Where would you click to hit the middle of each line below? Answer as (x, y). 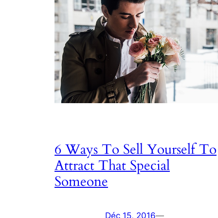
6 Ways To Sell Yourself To (136, 149)
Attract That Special (112, 165)
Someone (81, 181)
